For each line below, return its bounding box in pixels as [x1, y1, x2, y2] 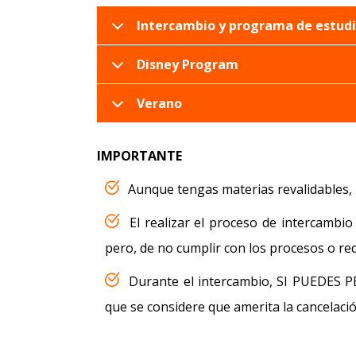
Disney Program [137, 56, 239, 74]
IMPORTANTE [97, 147, 183, 165]
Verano [137, 95, 183, 113]
